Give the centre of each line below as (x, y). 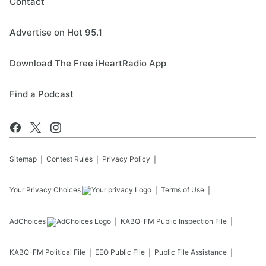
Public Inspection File (191, 221)
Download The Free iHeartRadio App (88, 64)
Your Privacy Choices (45, 190)
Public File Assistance (191, 252)
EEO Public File (120, 252)
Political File (65, 252)
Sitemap (23, 159)
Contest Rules (69, 159)
